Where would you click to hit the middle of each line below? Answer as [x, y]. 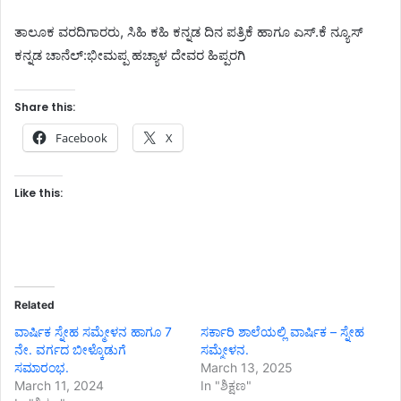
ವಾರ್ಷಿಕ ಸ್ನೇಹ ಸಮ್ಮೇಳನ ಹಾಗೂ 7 [93, 332]
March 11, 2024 [59, 386]
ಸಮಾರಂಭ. [42, 368]
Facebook [81, 138]
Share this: [45, 107]
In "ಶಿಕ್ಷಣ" [226, 386]
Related [34, 305]
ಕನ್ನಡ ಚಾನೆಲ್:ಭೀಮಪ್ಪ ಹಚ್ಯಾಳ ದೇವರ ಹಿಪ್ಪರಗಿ [130, 55]
